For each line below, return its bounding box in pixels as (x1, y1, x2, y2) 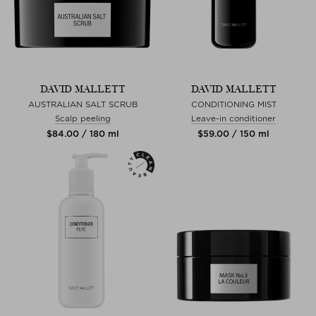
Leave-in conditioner (191, 113, 276, 123)
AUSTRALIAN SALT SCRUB (28, 99, 138, 109)
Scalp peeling (54, 113, 111, 123)
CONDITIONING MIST (190, 99, 276, 109)
